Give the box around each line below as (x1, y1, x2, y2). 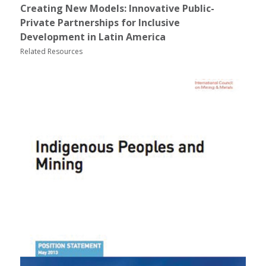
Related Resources (20, 46, 83, 56)
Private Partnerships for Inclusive (20, 16, 180, 30)
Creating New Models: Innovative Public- (20, 2, 214, 15)
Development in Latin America (20, 30, 166, 44)
